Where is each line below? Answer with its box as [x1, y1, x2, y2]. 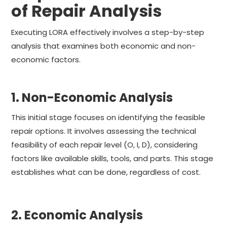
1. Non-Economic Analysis [11, 89, 173, 106]
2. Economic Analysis [11, 206, 143, 223]
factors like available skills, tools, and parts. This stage [11, 153, 214, 164]
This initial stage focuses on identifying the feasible [11, 111, 206, 123]
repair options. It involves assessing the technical [11, 125, 197, 136]
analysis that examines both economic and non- [11, 40, 196, 51]
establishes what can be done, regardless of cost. [11, 166, 201, 177]
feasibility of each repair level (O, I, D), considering [11, 139, 198, 150]
